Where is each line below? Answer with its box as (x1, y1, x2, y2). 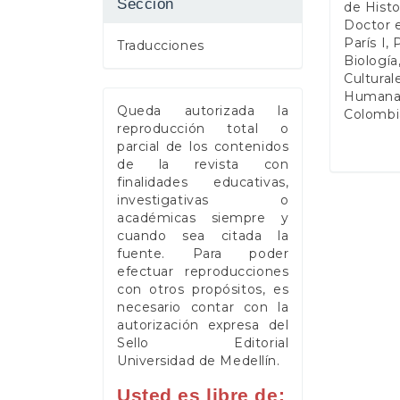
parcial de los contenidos (117, 137, 289, 154)
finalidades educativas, (117, 173, 289, 190)
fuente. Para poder (117, 245, 289, 262)
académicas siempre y (117, 209, 289, 226)
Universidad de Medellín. (117, 352, 280, 369)
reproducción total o (117, 120, 289, 137)
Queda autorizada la (117, 102, 289, 119)
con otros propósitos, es (117, 280, 289, 297)
